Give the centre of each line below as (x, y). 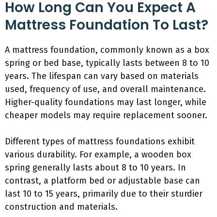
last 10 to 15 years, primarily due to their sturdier (104, 194)
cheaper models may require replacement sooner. (106, 115)
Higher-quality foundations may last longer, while (106, 102)
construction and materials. (61, 207)
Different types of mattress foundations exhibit (100, 141)
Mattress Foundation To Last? (107, 25)
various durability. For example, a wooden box (98, 155)
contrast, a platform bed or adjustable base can (102, 181)
